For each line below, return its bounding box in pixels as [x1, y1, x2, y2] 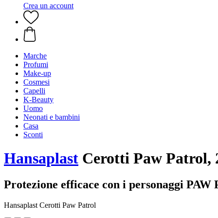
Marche [23, 52, 47, 60]
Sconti [23, 130, 43, 139]
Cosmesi [23, 78, 50, 86]
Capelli [23, 87, 45, 95]
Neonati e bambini [23, 113, 80, 121]
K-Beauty [23, 95, 54, 104]
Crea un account [23, 1, 73, 10]
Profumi [23, 60, 48, 69]
